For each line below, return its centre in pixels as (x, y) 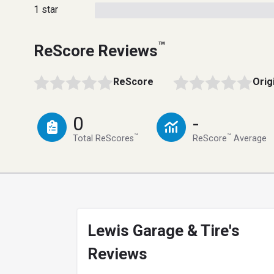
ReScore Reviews (96, 50)
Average (249, 139)
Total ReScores (104, 139)
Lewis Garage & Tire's (164, 231)
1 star (46, 9)
